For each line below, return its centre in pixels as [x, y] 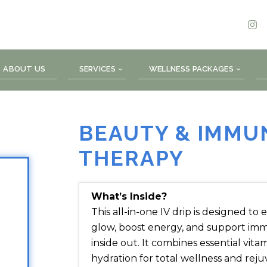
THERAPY [131, 158]
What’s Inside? [129, 196]
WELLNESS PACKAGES [191, 69]
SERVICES [97, 69]
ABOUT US [24, 69]
